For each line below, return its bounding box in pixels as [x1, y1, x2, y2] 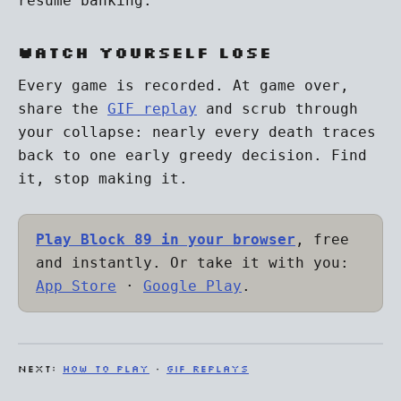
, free [295, 231, 349, 248]
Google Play [143, 277, 242, 294]
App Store [36, 277, 116, 294]
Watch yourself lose [18, 42, 272, 62]
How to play [63, 363, 149, 375]
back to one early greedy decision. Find [18, 147, 367, 164]
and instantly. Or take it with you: [36, 254, 349, 271]
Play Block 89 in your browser [36, 231, 295, 248]
